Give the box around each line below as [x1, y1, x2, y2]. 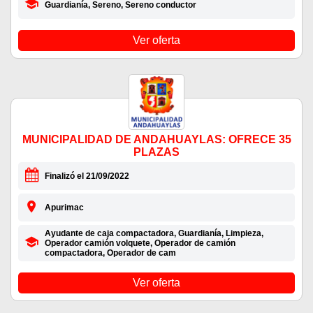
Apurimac [44, 203, 84, 213]
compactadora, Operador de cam [44, 248, 176, 259]
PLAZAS [133, 146, 180, 159]
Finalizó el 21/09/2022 [44, 171, 129, 182]
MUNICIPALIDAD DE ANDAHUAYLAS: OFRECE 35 [22, 133, 291, 146]
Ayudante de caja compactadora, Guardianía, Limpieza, [44, 228, 263, 239]
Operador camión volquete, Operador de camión [44, 238, 235, 249]
